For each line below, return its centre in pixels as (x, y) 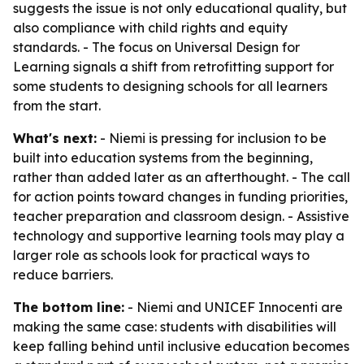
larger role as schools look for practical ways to (161, 255)
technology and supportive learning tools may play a (179, 236)
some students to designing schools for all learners (170, 86)
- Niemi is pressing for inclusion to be (212, 138)
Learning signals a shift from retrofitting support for (173, 67)
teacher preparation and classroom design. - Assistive (181, 216)
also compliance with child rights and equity (150, 28)
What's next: (55, 138)
